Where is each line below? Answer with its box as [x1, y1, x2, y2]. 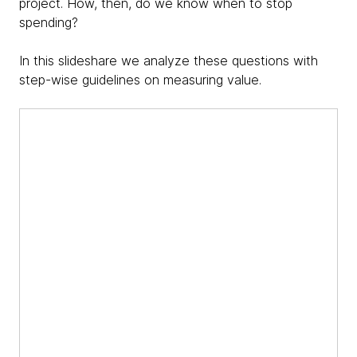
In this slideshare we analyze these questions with [19, 53, 318, 69]
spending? [19, 14, 78, 30]
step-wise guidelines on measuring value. [19, 72, 261, 88]
